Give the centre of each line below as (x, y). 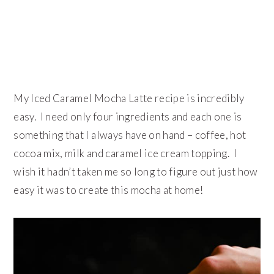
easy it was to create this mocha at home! (111, 190)
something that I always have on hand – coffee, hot (130, 135)
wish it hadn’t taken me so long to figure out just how (136, 172)
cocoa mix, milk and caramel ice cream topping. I (125, 154)
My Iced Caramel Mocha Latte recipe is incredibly (129, 98)
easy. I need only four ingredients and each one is (128, 117)
